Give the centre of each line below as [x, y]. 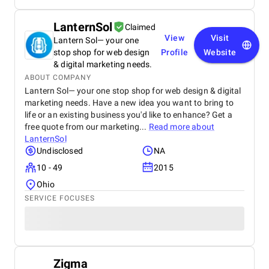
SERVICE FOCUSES [60, 198]
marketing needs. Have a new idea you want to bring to [129, 103]
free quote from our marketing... [87, 127]
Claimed [140, 27]
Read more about [182, 127]
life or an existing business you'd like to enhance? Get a [128, 115]
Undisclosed [60, 151]
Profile [174, 52]
